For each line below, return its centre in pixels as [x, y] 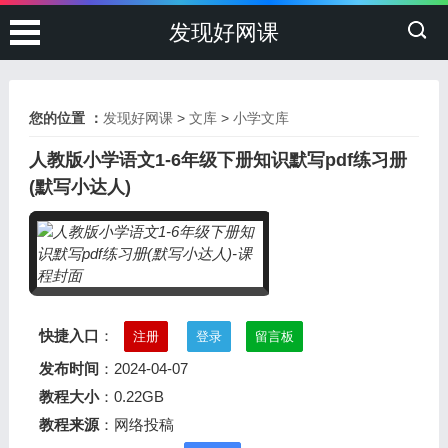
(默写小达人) [79, 187]
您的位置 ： [65, 118]
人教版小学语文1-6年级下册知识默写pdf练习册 [217, 160]
